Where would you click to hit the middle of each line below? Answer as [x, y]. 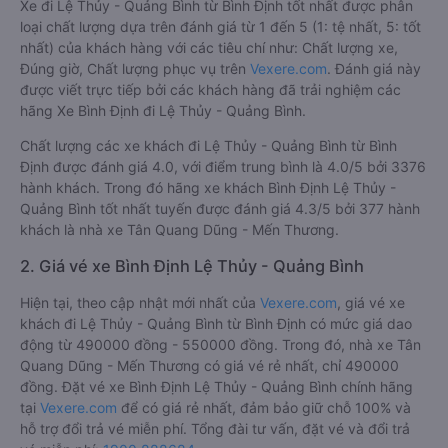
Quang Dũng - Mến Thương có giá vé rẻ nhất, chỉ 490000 [209, 365]
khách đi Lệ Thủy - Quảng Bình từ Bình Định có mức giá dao [216, 323]
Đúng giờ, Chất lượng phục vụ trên [135, 68]
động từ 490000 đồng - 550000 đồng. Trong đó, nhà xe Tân [220, 344]
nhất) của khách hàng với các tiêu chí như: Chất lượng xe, [209, 47]
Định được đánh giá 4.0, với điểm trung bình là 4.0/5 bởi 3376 [223, 166]
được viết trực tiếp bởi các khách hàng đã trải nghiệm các [210, 89]
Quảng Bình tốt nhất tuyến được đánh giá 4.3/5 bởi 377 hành [220, 208]
